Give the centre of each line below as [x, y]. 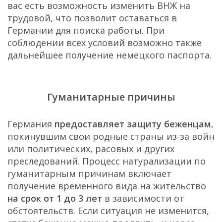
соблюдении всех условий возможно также [105, 42]
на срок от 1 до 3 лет [55, 198]
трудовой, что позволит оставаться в [92, 18]
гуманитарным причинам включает [89, 173]
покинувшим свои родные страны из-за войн [111, 136]
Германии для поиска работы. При [86, 30]
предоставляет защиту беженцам [133, 124]
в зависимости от [143, 198]
